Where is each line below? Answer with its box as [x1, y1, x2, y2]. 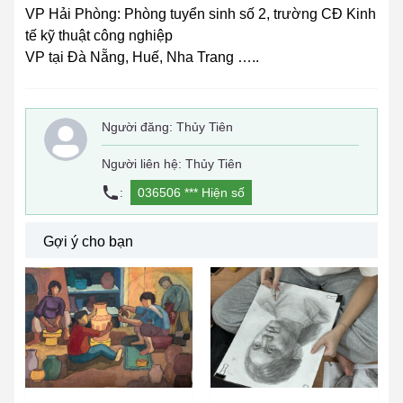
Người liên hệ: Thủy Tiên [102, 157, 242, 172]
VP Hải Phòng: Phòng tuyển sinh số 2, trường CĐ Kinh [25, 6, 376, 22]
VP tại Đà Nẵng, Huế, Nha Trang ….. [25, 49, 259, 66]
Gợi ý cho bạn [43, 234, 133, 250]
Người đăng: [102, 120, 176, 135]
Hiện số [201, 185, 245, 201]
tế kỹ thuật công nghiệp [25, 28, 173, 44]
